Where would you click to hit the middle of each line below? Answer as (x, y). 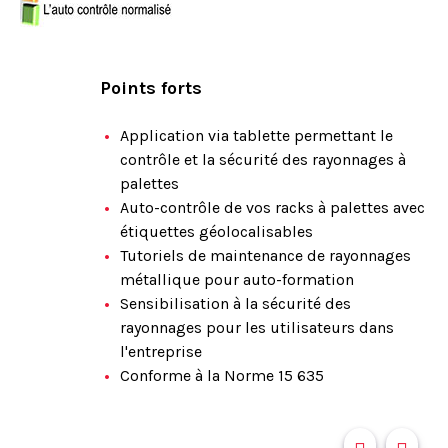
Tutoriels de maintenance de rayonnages (265, 255)
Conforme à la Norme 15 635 (222, 375)
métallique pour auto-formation (237, 279)
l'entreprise (161, 351)
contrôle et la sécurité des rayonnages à (263, 159)
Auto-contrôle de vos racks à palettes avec (272, 207)
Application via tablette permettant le (256, 135)
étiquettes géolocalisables (216, 231)
